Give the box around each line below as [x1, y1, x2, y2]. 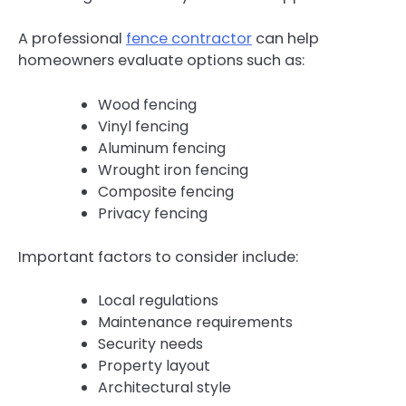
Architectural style [98, 376, 231, 398]
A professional [18, 28, 126, 50]
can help [252, 28, 319, 50]
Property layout [98, 354, 210, 376]
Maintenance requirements [98, 311, 293, 333]
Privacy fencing [98, 202, 208, 224]
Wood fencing [98, 93, 197, 115]
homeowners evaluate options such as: [18, 50, 304, 72]
